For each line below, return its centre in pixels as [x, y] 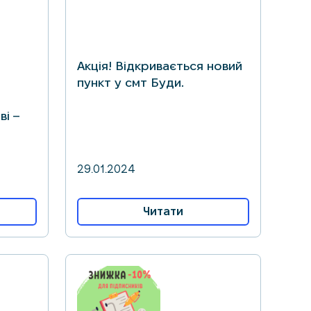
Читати [163, 211]
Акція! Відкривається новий [160, 66]
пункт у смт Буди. [131, 82]
